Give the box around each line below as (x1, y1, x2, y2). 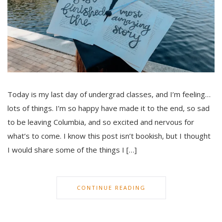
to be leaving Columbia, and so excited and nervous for (7, 117, 194, 127)
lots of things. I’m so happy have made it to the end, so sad (7, 103, 210, 113)
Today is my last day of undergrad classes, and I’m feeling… (7, 89, 211, 100)
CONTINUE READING (76, 184, 146, 192)
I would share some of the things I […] (7, 145, 137, 155)
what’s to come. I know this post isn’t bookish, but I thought (7, 131, 211, 141)
